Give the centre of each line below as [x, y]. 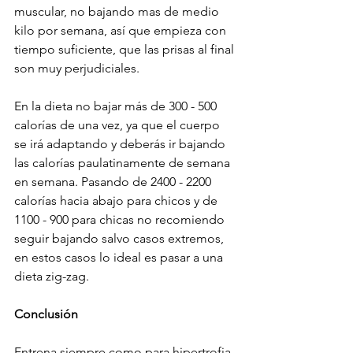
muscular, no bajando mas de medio [118, 12]
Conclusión [46, 314]
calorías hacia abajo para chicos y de [117, 201]
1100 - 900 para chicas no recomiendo [121, 220]
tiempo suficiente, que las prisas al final [126, 50]
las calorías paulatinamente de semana [124, 163]
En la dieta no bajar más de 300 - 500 [117, 106]
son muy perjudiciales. [77, 69]
